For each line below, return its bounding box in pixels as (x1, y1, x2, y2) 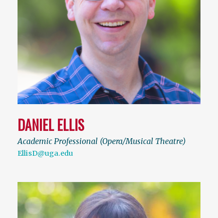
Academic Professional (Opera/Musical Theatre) (18, 136, 186, 146)
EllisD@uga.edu (18, 149, 73, 158)
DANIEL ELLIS (18, 115, 84, 135)
